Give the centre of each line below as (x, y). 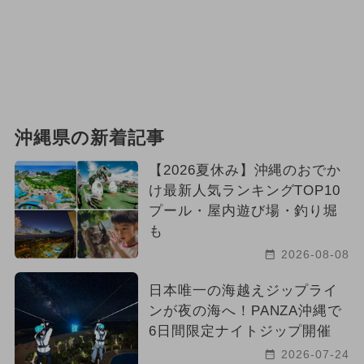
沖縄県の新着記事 (89, 139)
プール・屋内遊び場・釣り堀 (243, 211)
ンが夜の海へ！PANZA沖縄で (245, 311)
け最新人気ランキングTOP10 (245, 191)
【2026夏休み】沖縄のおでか (245, 171)
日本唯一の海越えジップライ (243, 291)
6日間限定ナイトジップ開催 (240, 331)
